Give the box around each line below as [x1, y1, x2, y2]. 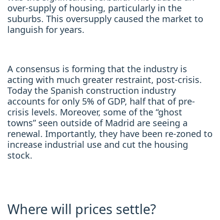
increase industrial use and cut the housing [7, 138, 188, 150]
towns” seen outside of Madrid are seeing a [7, 116, 188, 129]
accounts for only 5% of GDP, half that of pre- [7, 95, 195, 107]
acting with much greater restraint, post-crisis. [7, 73, 202, 85]
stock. [7, 149, 32, 161]
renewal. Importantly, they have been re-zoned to [7, 127, 213, 139]
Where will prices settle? [7, 199, 156, 218]
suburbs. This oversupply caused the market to [7, 12, 203, 25]
